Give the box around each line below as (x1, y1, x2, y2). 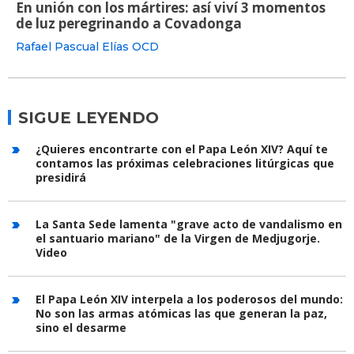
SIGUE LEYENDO (18, 108, 159, 128)
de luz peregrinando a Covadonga (16, 14, 242, 33)
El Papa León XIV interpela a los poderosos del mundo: (36, 292, 343, 307)
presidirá (36, 170, 86, 186)
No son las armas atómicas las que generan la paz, (36, 306, 327, 322)
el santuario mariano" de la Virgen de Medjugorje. (36, 231, 320, 247)
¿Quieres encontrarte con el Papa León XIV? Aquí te (36, 141, 328, 157)
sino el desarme (36, 320, 126, 336)
